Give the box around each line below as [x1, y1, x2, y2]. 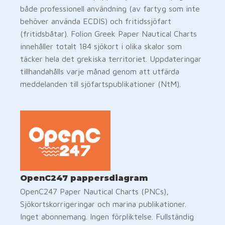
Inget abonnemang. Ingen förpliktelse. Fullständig [20, 211, 194, 221]
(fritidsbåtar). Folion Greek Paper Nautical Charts [20, 29, 197, 38]
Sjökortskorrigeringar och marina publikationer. [20, 199, 186, 208]
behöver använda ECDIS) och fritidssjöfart [20, 16, 171, 26]
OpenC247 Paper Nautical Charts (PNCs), [20, 186, 169, 196]
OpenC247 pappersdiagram [20, 173, 148, 183]
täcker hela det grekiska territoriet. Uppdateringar [20, 54, 201, 63]
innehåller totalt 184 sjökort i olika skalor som [20, 41, 182, 51]
